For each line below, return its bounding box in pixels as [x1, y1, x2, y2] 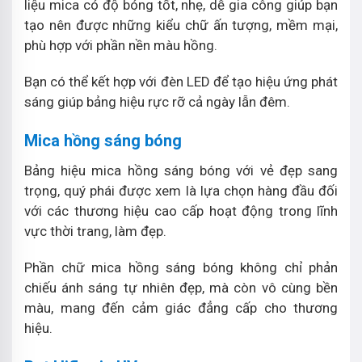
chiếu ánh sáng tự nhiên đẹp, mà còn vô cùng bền [24, 279, 338, 296]
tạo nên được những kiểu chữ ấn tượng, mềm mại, [24, 16, 338, 33]
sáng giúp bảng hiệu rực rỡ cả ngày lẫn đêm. [24, 93, 290, 110]
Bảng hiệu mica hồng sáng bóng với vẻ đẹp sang [24, 162, 338, 179]
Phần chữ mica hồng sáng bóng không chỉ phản [24, 259, 338, 276]
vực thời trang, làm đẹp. [24, 222, 170, 239]
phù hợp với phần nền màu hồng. [24, 36, 221, 53]
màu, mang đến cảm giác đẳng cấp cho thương [24, 299, 338, 316]
